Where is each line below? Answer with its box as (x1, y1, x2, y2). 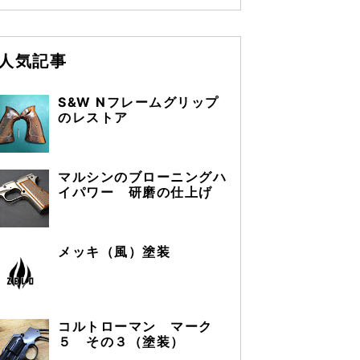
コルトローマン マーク (58, 318, 213, 334)
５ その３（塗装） (58, 333, 185, 350)
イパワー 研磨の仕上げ (58, 184, 213, 200)
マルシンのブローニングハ (58, 169, 227, 185)
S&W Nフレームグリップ (58, 94, 219, 110)
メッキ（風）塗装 (58, 243, 171, 260)
